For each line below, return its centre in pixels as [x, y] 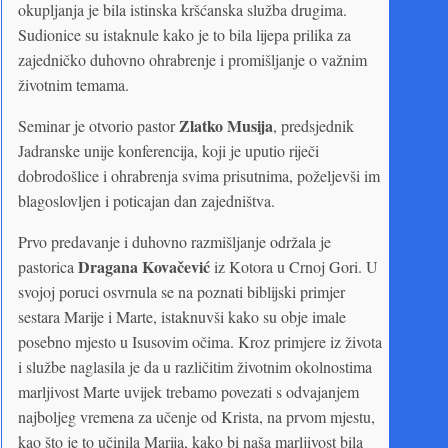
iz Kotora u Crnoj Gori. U [294, 267]
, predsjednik [313, 126]
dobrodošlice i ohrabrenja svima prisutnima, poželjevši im [199, 176]
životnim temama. [73, 85]
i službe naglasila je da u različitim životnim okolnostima [195, 367]
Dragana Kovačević [144, 267]
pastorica [48, 267]
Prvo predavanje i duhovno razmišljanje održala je [174, 242]
